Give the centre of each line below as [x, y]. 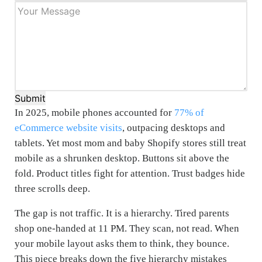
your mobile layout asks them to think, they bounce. [122, 244]
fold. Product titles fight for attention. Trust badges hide [130, 174]
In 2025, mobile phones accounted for [94, 113]
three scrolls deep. [52, 189]
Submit [30, 99]
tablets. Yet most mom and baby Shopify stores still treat [130, 143]
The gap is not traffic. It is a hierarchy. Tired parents [122, 213]
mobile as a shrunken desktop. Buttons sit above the [122, 158]
